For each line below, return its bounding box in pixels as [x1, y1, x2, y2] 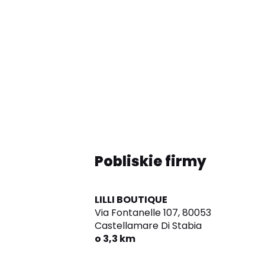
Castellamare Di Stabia [95, 219, 202, 233]
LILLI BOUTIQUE [95, 193, 167, 207]
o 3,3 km [95, 232, 135, 246]
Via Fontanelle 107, [95, 206, 180, 220]
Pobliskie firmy [95, 151, 206, 172]
